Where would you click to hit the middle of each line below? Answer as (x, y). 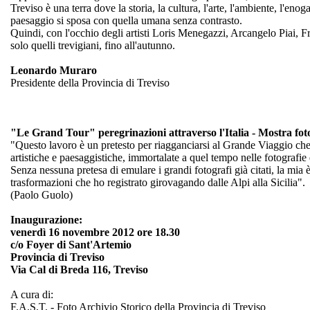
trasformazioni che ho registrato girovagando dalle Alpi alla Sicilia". (158, 182)
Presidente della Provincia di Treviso (90, 82)
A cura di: (32, 294)
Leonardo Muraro (54, 70)
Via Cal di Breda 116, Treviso (79, 269)
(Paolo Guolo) (42, 194)
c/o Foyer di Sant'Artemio (71, 244)
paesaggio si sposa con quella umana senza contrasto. (126, 20)
